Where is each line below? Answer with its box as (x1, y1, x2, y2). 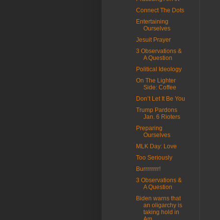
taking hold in (143, 209, 179, 216)
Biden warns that (136, 195, 181, 202)
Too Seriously (136, 154, 172, 161)
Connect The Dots (136, 7, 184, 14)
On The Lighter (136, 77, 176, 84)
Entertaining (136, 18, 168, 25)
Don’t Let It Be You (136, 95, 185, 102)
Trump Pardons (136, 107, 177, 113)
